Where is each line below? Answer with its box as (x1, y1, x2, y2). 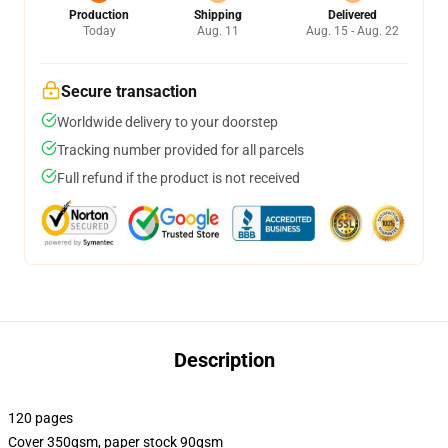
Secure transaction (61, 82, 197, 101)
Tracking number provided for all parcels (57, 142, 304, 158)
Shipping (193, 8, 242, 22)
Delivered (328, 8, 377, 22)
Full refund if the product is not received (57, 170, 300, 186)
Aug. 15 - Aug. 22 (306, 24, 399, 38)
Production (69, 8, 129, 22)
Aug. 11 (196, 24, 239, 38)
